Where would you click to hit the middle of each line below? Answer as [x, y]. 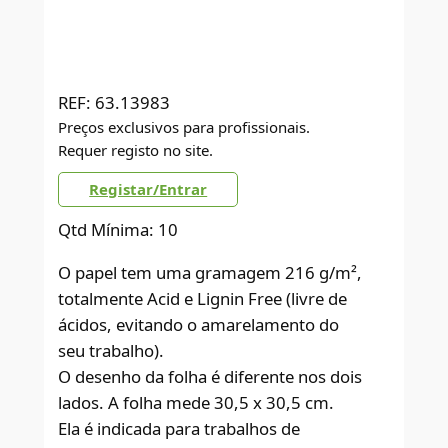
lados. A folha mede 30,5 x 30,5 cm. [196, 402]
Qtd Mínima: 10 [118, 229]
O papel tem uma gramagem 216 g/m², [210, 272]
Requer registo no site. [136, 149]
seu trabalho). [111, 350]
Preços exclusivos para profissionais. [184, 126]
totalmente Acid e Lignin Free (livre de [203, 298]
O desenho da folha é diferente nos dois [210, 376]
